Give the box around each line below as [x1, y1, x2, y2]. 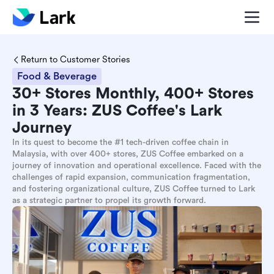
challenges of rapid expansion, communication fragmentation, [12, 172, 250, 182]
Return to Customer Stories [21, 54, 130, 65]
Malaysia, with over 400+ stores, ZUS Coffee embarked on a [12, 149, 243, 158]
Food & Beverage [17, 70, 97, 82]
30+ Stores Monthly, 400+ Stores [12, 85, 254, 102]
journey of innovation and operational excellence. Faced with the [12, 161, 261, 170]
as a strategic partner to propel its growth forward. [12, 196, 206, 205]
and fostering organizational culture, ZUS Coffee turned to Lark [12, 184, 255, 193]
